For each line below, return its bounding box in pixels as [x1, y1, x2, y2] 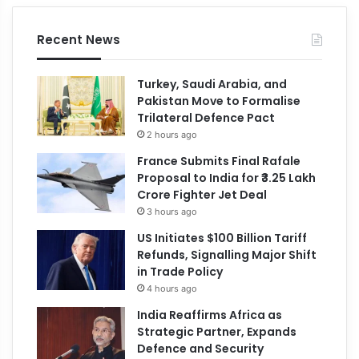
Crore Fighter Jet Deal [137, 186, 268, 203]
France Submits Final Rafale [137, 152, 301, 169]
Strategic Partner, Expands [137, 323, 297, 340]
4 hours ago [147, 282, 198, 294]
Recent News [37, 30, 121, 48]
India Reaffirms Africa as [137, 306, 283, 323]
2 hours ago [147, 128, 198, 140]
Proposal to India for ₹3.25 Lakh [137, 169, 317, 186]
